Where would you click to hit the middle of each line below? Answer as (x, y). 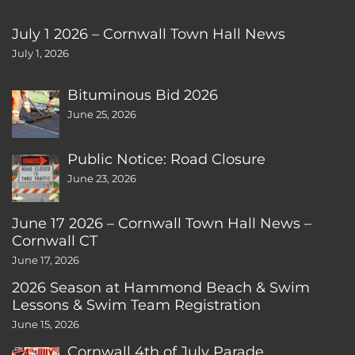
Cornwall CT (55, 240)
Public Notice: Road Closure (166, 158)
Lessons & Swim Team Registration (136, 304)
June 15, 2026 (46, 324)
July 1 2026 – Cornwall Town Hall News (149, 33)
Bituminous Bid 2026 (143, 94)
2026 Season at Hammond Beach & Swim (161, 287)
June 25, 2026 (102, 114)
